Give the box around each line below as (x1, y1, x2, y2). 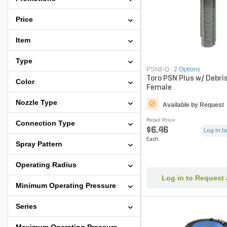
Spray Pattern (16, 140, 62, 148)
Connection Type (16, 119, 75, 127)
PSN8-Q (146, 65, 169, 73)
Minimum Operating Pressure (16, 181, 116, 190)
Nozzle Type (16, 98, 57, 106)
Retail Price (146, 117, 175, 123)
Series (16, 202, 37, 210)
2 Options (173, 65, 200, 73)
